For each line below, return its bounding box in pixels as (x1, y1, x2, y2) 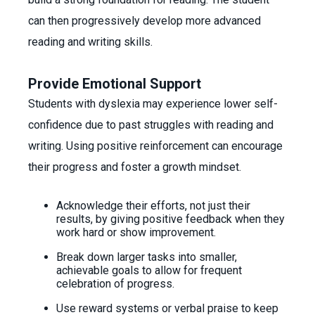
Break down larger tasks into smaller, (56, 250, 237, 264)
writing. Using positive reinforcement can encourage (28, 139, 283, 153)
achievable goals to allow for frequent (56, 264, 242, 277)
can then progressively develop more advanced (28, 14, 261, 27)
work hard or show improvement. (56, 226, 216, 239)
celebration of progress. (56, 277, 174, 290)
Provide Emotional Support (28, 75, 201, 92)
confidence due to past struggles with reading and (28, 118, 274, 131)
